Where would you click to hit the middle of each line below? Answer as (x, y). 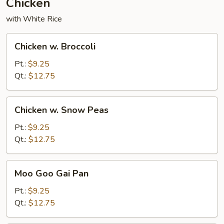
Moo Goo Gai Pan (51, 173)
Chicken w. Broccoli (55, 46)
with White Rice (34, 19)
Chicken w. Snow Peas (61, 110)
